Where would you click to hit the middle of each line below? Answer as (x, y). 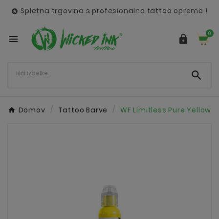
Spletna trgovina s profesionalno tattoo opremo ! (114, 11)
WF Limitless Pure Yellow (166, 110)
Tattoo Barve (83, 110)
